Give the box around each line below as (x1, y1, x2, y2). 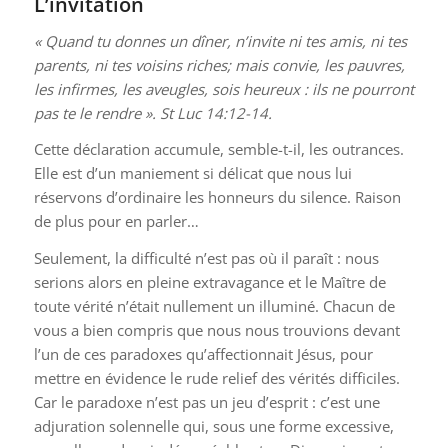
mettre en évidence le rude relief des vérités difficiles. (33, 368, 400, 388)
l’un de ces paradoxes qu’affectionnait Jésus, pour (33, 344, 373, 364)
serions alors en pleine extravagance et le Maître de (33, 272, 386, 292)
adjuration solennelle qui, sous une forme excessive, (33, 416, 394, 436)
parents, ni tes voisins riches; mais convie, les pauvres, (33, 54, 405, 75)
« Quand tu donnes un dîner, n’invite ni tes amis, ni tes (33, 30, 407, 51)
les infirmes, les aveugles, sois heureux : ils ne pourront (33, 78, 414, 99)
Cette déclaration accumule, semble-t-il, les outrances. (33, 139, 404, 160)
